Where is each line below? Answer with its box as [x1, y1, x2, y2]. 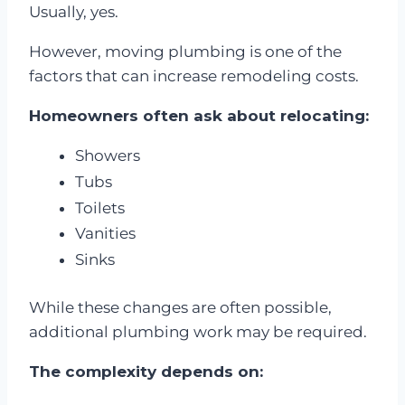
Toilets [75, 198, 125, 217]
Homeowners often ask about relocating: [29, 107, 369, 126]
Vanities [75, 224, 136, 243]
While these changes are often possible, [29, 297, 332, 316]
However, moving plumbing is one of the [29, 42, 342, 61]
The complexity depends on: [29, 362, 263, 381]
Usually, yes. [29, 3, 118, 22]
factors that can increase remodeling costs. [29, 67, 359, 86]
